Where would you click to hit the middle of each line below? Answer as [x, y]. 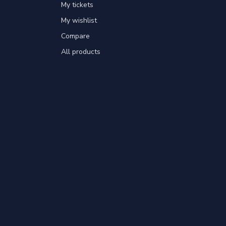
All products [81, 51]
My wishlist [79, 20]
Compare [75, 36]
